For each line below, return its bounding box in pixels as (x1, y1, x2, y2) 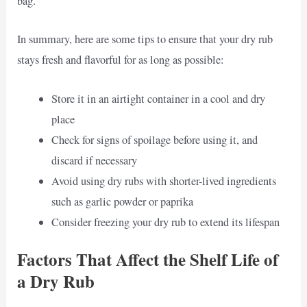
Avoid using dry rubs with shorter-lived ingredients (51, 173, 276, 188)
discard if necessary (51, 152, 137, 168)
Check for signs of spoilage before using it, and (51, 132, 258, 147)
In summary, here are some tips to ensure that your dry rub (17, 32, 273, 47)
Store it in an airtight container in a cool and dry (51, 90, 265, 106)
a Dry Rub (17, 269, 95, 295)
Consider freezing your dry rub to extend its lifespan (51, 214, 280, 230)
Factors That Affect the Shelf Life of (17, 247, 279, 273)
